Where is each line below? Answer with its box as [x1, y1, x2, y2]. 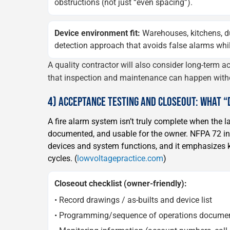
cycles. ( [48, 153, 77, 163]
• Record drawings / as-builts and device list [54, 195, 212, 205]
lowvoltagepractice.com [77, 153, 163, 163]
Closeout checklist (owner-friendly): [54, 178, 187, 188]
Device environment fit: [54, 28, 140, 38]
